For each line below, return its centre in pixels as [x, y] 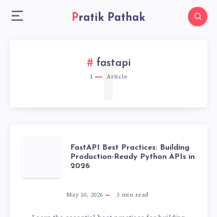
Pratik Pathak [112, 18]
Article [116, 77]
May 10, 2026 [85, 195]
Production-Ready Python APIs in [132, 157]
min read [134, 195]
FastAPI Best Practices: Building [130, 148]
